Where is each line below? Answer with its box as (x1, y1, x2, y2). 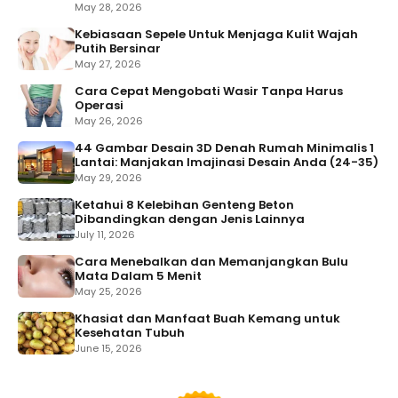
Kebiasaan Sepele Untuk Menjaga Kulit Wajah (75, 26, 358, 44)
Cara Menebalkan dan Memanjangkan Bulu (75, 253, 348, 271)
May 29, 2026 (75, 171, 142, 186)
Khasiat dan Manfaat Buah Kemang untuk (75, 310, 340, 328)
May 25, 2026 (75, 284, 142, 299)
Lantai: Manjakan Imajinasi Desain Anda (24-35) (75, 154, 378, 171)
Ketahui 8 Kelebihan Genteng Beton (75, 196, 294, 214)
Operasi (75, 97, 123, 115)
